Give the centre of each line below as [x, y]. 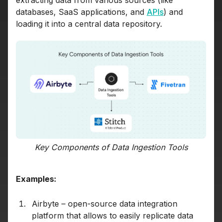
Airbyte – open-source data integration [105, 204]
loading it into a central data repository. [89, 24]
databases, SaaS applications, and [81, 12]
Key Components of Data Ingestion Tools [111, 147]
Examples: [36, 179]
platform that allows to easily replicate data [112, 216]
